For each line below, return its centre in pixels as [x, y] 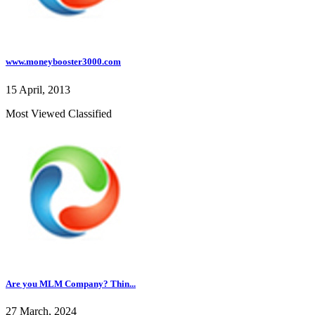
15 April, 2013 [38, 89]
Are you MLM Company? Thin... [71, 283]
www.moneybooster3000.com [63, 62]
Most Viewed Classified [59, 113]
